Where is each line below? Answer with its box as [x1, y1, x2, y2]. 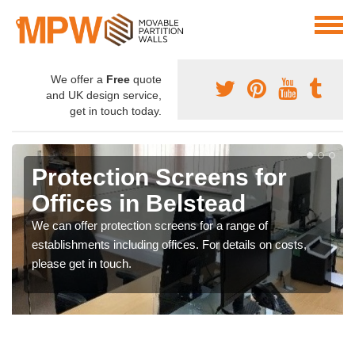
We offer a [51, 73, 106, 86]
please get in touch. [32, 257, 132, 271]
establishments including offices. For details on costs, [32, 238, 307, 252]
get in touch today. [70, 105, 162, 118]
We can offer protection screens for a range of [32, 219, 268, 233]
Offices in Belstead [32, 190, 246, 217]
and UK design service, [46, 89, 162, 102]
